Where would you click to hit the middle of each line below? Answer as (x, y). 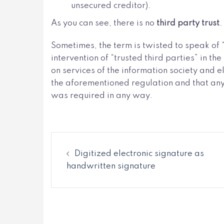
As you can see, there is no (104, 23)
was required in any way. (102, 95)
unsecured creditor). (111, 5)
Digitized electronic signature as (139, 153)
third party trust (188, 23)
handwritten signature (111, 166)
